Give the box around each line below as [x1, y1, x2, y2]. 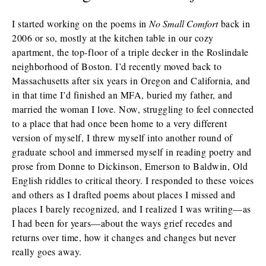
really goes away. [12, 245, 82, 258]
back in [218, 17, 250, 30]
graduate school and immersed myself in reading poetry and [12, 145, 252, 158]
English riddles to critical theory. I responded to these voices [12, 174, 254, 186]
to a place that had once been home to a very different [12, 117, 227, 129]
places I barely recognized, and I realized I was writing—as [12, 202, 251, 215]
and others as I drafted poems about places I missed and [12, 188, 236, 201]
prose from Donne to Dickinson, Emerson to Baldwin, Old [12, 160, 248, 172]
